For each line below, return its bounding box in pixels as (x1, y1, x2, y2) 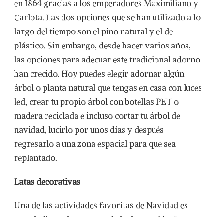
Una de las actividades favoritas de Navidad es (14, 200, 188, 211)
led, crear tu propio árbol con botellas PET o (14, 96, 179, 107)
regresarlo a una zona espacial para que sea (14, 139, 176, 149)
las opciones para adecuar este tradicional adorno (14, 54, 200, 65)
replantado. (14, 153, 57, 163)
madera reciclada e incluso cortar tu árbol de (14, 110, 180, 121)
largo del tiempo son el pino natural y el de (14, 26, 173, 37)
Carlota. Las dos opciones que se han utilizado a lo (14, 12, 201, 23)
